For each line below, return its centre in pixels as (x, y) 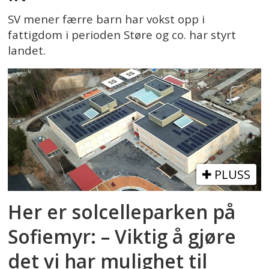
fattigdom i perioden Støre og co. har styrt (122, 35)
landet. (27, 50)
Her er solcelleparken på (122, 212)
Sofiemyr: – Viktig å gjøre (122, 237)
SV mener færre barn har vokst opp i (107, 19)
